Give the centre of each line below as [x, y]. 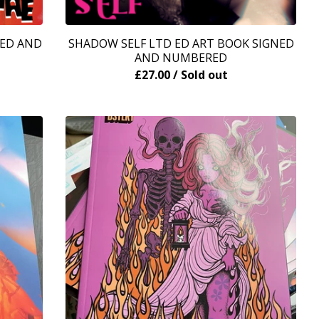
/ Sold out [200, 75]
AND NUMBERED [181, 58]
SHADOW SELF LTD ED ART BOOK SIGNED [181, 43]
